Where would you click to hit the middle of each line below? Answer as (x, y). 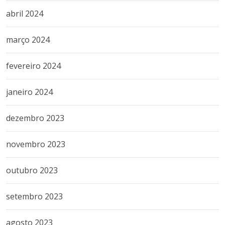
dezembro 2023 (35, 118)
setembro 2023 (34, 196)
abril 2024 (25, 13)
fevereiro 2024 (33, 66)
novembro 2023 (36, 144)
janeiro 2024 (29, 92)
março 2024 (28, 39)
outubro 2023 (32, 170)
